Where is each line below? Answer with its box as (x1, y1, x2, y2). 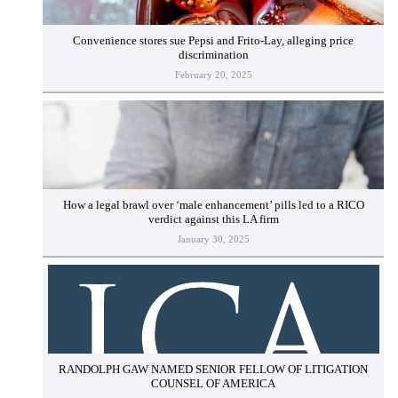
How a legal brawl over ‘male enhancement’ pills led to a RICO (62, 198, 364, 211)
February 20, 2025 (174, 69, 252, 81)
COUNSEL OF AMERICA (151, 377, 275, 390)
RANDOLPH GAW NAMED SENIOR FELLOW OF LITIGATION (59, 362, 368, 376)
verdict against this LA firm (147, 212, 279, 226)
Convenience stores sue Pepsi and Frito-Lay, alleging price (73, 34, 354, 47)
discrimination (178, 48, 249, 61)
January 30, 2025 (177, 234, 250, 245)
